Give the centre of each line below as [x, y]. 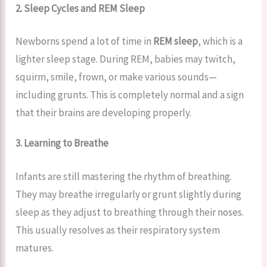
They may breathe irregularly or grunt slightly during [129, 194]
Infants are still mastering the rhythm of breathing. [124, 176]
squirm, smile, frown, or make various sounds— [117, 77]
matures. [35, 248]
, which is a [221, 41]
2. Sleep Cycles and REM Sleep [80, 8]
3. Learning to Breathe [62, 143]
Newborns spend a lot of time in [85, 41]
